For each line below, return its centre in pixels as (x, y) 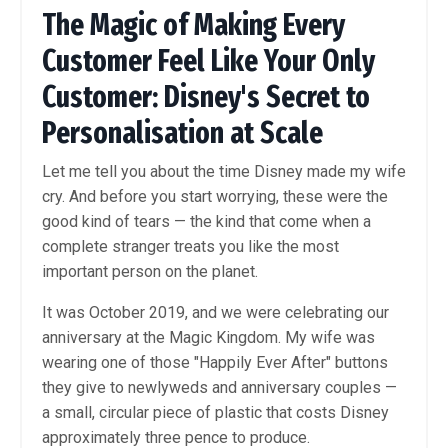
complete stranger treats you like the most (190, 246)
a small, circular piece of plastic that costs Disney (215, 412)
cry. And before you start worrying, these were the (215, 196)
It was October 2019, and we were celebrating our (215, 312)
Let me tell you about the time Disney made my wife (224, 171)
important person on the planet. (150, 271)
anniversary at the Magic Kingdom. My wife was (208, 337)
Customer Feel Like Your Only (208, 60)
